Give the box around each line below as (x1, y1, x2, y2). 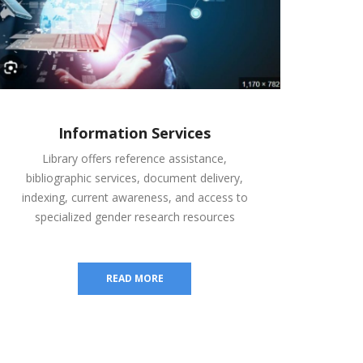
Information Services (58, 122, 211, 143)
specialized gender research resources (34, 208, 235, 224)
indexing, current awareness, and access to (21, 189, 248, 205)
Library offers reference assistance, (42, 150, 227, 166)
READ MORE (105, 271, 164, 285)
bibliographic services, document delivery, (26, 169, 243, 186)
